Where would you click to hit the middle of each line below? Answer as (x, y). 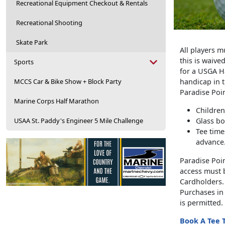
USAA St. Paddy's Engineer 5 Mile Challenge (79, 121)
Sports (24, 62)
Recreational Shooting (49, 23)
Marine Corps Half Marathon (57, 101)
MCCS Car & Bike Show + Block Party (68, 81)
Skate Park (32, 42)
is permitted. (201, 203)
